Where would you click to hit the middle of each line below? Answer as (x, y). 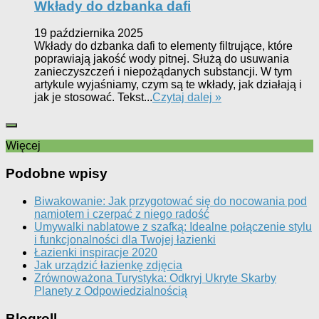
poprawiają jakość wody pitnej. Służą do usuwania (162, 59)
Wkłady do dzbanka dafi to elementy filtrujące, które (163, 46)
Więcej (23, 146)
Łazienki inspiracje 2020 (96, 252)
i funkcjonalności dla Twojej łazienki (125, 239)
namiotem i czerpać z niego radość (122, 214)
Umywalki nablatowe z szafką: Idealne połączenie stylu (173, 226)
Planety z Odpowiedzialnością (111, 291)
